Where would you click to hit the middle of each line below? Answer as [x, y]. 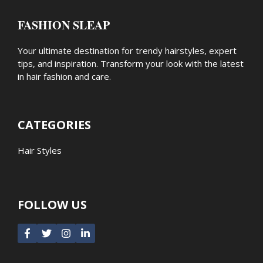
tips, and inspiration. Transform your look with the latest [131, 64]
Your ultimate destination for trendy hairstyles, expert [127, 51]
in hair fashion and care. [64, 77]
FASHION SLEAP [64, 25]
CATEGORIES [54, 125]
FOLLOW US [52, 205]
